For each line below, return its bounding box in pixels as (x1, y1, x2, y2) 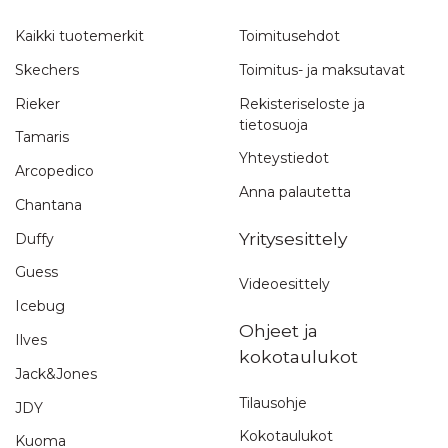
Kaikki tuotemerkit (15, 27, 144, 45)
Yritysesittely (239, 227, 347, 249)
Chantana (15, 195, 82, 214)
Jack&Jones (15, 364, 97, 383)
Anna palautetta (239, 183, 351, 202)
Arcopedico (15, 162, 94, 181)
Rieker (15, 94, 60, 113)
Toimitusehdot (239, 27, 340, 45)
